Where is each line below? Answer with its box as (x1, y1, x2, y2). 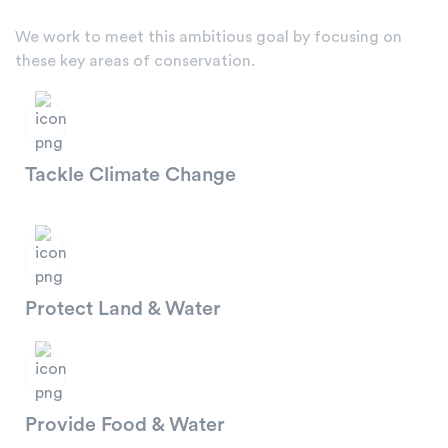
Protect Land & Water (25, 298, 221, 319)
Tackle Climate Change (25, 164, 236, 185)
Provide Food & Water (25, 414, 225, 435)
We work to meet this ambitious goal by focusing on (15, 28, 402, 45)
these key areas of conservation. (15, 52, 255, 69)
